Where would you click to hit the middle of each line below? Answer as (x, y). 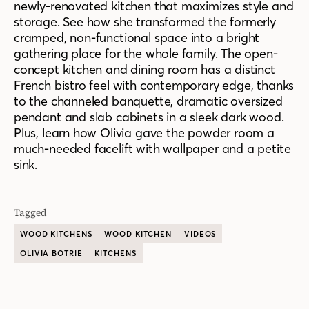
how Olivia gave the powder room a (172, 133)
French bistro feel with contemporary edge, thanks (154, 86)
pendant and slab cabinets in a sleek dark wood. (149, 117)
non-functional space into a (147, 38)
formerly (253, 22)
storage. (39, 22)
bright (243, 38)
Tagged (30, 213)
